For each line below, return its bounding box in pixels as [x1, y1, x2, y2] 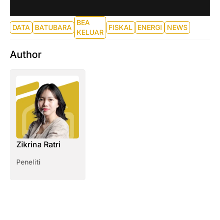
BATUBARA [35, 23, 72, 32]
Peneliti [16, 158, 41, 166]
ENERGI [137, 23, 162, 32]
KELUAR [77, 28, 104, 37]
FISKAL [109, 23, 133, 32]
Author [10, 48, 42, 60]
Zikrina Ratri [16, 139, 60, 150]
